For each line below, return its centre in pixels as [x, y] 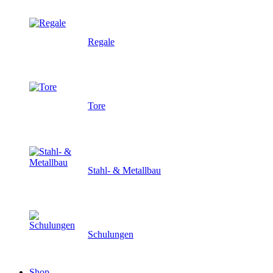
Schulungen [111, 235]
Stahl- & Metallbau [124, 170]
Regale [101, 41]
